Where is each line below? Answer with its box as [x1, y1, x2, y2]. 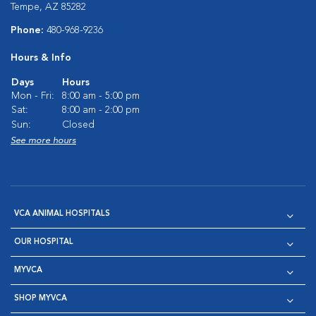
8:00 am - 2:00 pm [62, 105, 140, 115]
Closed [62, 120, 95, 130]
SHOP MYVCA [14, 295, 67, 303]
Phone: [11, 25, 47, 35]
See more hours [11, 136, 76, 145]
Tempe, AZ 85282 [11, 2, 86, 12]
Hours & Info [11, 53, 71, 63]
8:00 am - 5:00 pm [62, 91, 140, 101]
